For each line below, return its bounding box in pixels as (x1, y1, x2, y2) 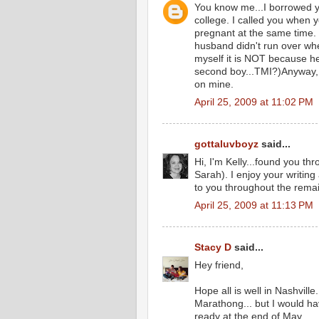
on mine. (194, 78, 234, 90)
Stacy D (194, 242, 231, 253)
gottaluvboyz (194, 139, 258, 150)
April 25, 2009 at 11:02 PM (194, 96, 313, 108)
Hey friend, (194, 259, 244, 271)
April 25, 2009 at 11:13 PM (194, 199, 313, 211)
